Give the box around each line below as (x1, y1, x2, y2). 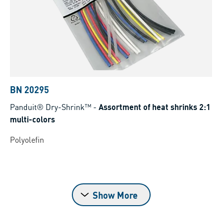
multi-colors (10, 114, 55, 125)
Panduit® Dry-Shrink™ (10, 102, 91, 112)
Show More (92, 189, 138, 201)
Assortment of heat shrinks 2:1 (99, 102, 211, 112)
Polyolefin (10, 134, 44, 145)
